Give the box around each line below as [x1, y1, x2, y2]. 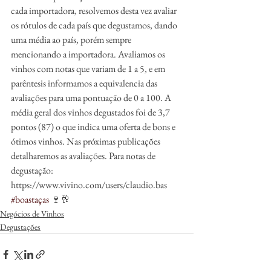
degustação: [11, 164, 55, 177]
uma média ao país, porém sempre [11, 33, 133, 46]
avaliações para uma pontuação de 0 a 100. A [11, 91, 173, 104]
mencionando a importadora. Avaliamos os [11, 48, 167, 60]
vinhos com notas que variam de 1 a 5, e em [11, 62, 167, 75]
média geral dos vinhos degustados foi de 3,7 [11, 106, 172, 119]
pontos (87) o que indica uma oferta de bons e [11, 120, 177, 133]
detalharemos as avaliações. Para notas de [11, 149, 157, 162]
